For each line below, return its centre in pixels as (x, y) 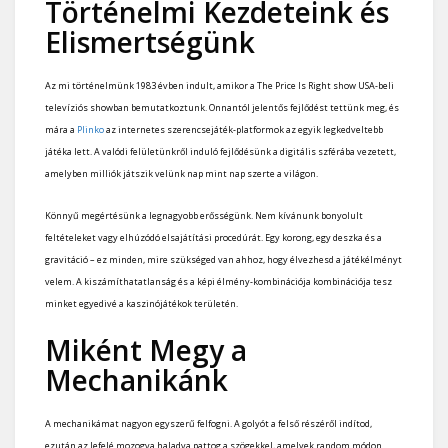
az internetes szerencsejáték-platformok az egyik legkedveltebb (243, 129)
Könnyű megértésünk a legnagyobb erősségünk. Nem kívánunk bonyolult (204, 215)
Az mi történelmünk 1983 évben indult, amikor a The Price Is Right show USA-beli (219, 85)
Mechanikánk (136, 379)
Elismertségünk (150, 41)
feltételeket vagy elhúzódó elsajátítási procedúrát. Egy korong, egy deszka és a (213, 237)
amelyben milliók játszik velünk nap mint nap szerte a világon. (181, 173)
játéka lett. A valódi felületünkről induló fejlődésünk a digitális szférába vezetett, (220, 151)
